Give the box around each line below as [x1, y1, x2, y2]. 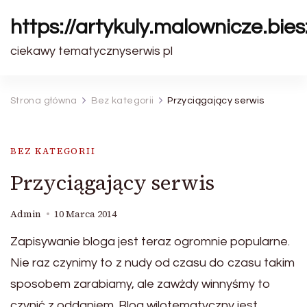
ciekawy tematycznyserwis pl [10, 45, 173, 58]
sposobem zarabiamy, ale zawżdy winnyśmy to [10, 278, 271, 291]
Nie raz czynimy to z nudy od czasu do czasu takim [10, 256, 295, 269]
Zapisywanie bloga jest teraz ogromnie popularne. [10, 235, 290, 248]
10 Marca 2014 [54, 208, 116, 221]
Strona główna [10, 96, 77, 106]
